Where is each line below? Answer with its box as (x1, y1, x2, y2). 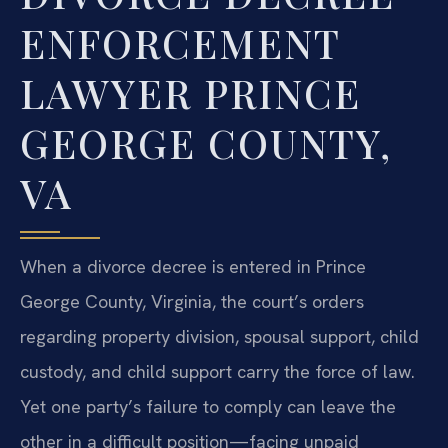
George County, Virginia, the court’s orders (20, 289, 364, 313)
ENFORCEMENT (20, 15, 340, 69)
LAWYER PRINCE (20, 65, 361, 119)
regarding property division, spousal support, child (20, 324, 419, 348)
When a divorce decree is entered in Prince (20, 254, 366, 278)
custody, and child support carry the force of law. (20, 359, 415, 383)
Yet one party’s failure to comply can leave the (20, 394, 396, 418)
